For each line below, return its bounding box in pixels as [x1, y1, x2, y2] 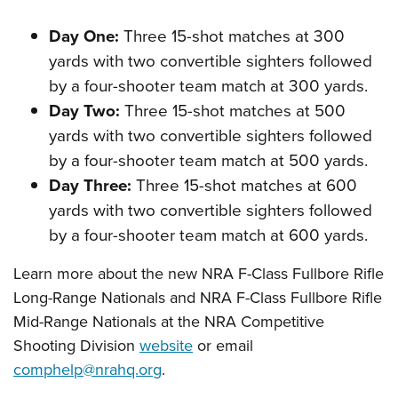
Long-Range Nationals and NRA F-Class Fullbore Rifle [13, 285, 382, 309]
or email [193, 333, 253, 357]
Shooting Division [13, 333, 139, 357]
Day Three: [49, 172, 131, 198]
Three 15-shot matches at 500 [120, 98, 346, 123]
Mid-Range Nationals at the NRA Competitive [13, 309, 324, 333]
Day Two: [49, 98, 120, 123]
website [139, 333, 193, 357]
